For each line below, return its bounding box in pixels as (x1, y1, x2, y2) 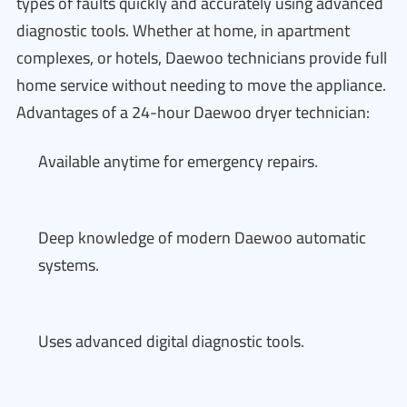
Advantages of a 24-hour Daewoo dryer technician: (16, 97, 370, 127)
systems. (38, 250, 99, 280)
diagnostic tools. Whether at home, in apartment (16, 15, 350, 45)
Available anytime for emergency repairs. (38, 146, 318, 176)
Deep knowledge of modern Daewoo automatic (38, 223, 366, 253)
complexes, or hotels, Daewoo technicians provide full (16, 43, 387, 73)
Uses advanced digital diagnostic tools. (38, 326, 304, 356)
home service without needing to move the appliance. (16, 70, 386, 100)
